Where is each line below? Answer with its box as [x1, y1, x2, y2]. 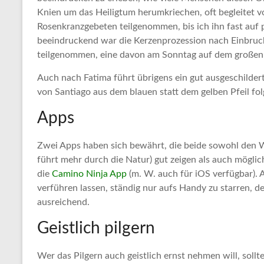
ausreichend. [37, 197, 90, 207]
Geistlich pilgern [37, 220, 155, 237]
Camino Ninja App [52, 169, 127, 179]
